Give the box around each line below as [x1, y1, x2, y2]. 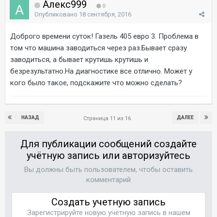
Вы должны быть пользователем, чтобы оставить [24, 165, 193, 174]
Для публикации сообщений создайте [20, 138, 197, 150]
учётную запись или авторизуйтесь [27, 149, 190, 161]
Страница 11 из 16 [83, 115, 134, 122]
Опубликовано [34, 10, 79, 18]
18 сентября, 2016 [79, 10, 131, 18]
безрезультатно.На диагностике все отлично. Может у [10, 66, 192, 76]
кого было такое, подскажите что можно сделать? [10, 78, 182, 87]
